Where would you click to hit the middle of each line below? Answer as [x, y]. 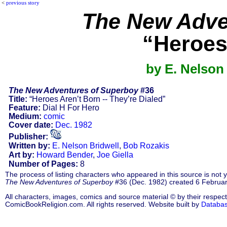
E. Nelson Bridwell [85, 145]
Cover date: [31, 125]
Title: [18, 99]
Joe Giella [115, 155]
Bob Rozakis [146, 145]
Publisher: [28, 136]
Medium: [25, 116]
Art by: [21, 155]
